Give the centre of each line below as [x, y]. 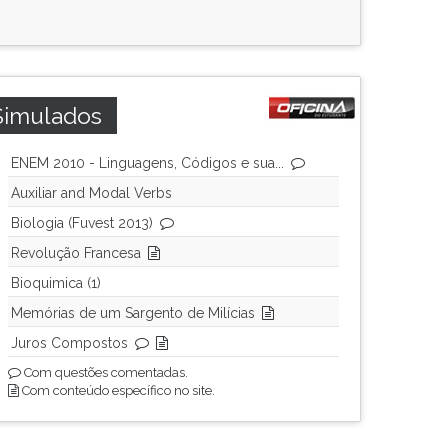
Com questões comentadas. [104, 372]
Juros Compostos [69, 343]
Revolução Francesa [76, 253]
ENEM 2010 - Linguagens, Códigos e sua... [147, 163]
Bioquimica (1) [56, 283]
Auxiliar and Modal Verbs [91, 193]
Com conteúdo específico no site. [117, 390]
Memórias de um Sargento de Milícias [133, 313]
